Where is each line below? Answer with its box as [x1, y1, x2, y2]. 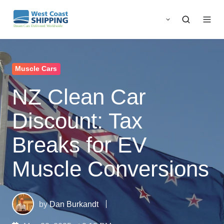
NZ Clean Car [12, 84, 146, 109]
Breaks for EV [12, 132, 146, 157]
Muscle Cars [15, 64, 57, 73]
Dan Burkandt [49, 199, 99, 208]
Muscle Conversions [12, 156, 209, 181]
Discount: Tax [12, 108, 142, 133]
